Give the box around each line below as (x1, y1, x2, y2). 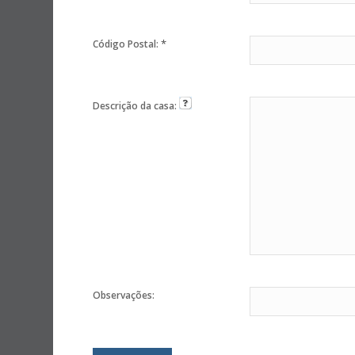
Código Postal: (93, 37, 162, 52)
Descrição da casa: (93, 99, 180, 113)
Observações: (93, 288, 155, 303)
